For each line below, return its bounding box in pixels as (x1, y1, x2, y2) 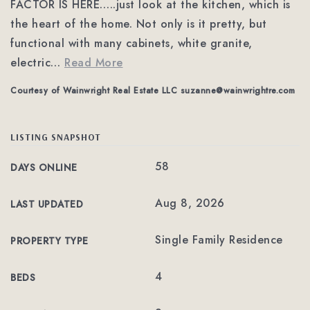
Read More (64, 55, 123, 71)
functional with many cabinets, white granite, (10, 35, 253, 51)
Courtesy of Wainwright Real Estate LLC (10, 84, 181, 97)
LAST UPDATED (10, 197, 83, 211)
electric (10, 55, 51, 71)
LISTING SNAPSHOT (10, 131, 101, 143)
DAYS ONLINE (10, 161, 77, 174)
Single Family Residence (155, 232, 283, 248)
